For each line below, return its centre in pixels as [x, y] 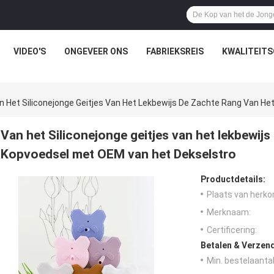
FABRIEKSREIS [175, 51]
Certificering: [232, 230]
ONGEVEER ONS [96, 51]
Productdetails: [233, 180]
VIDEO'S [30, 51]
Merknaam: [229, 213]
